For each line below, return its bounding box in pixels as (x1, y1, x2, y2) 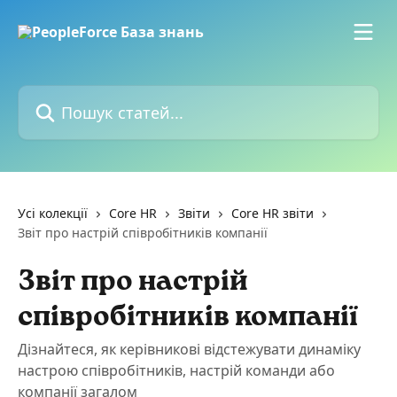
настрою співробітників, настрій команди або (18, 361, 335, 380)
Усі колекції (18, 205, 88, 222)
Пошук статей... (17, 85, 123, 105)
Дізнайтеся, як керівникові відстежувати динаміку (18, 339, 361, 359)
